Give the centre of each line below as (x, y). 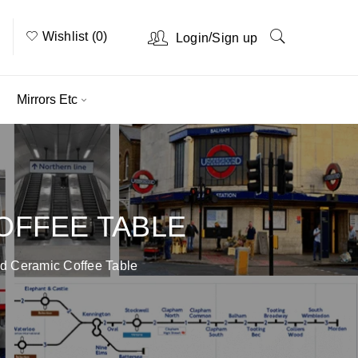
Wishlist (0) (73, 36)
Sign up (235, 38)
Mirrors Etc (47, 99)
